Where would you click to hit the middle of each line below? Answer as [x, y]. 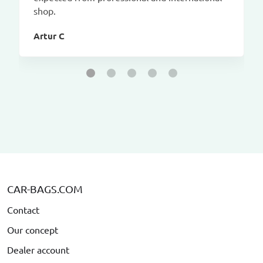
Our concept [33, 229]
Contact [23, 209]
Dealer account [38, 249]
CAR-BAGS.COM [45, 188]
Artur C [49, 36]
